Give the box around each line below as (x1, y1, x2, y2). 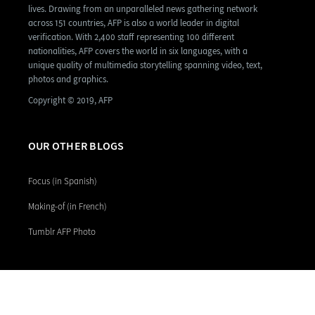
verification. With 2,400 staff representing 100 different (28, 32, 234, 43)
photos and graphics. (28, 74, 108, 85)
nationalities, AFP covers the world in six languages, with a (28, 46, 247, 57)
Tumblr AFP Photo (28, 226, 96, 238)
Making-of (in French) (28, 201, 107, 212)
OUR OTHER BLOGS (28, 139, 124, 153)
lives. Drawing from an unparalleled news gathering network (28, 4, 257, 15)
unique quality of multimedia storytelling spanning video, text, (28, 60, 262, 71)
